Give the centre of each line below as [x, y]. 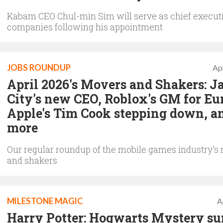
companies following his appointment [85, 27]
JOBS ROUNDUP [39, 67]
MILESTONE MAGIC [45, 201]
